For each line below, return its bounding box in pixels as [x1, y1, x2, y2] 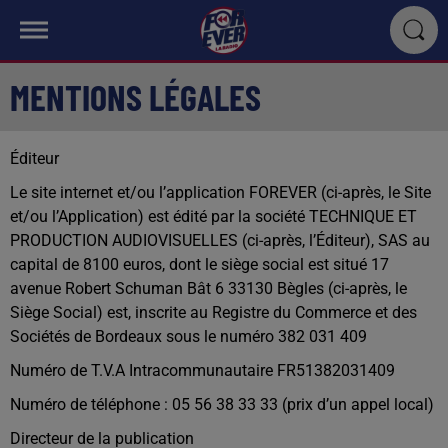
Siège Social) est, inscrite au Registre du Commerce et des [10, 303, 417, 322]
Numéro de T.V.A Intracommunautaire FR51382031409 [10, 361, 395, 380]
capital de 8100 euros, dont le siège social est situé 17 [10, 255, 389, 274]
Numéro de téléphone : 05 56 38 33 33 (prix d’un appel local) [10, 395, 434, 414]
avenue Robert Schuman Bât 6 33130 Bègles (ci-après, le [10, 279, 407, 298]
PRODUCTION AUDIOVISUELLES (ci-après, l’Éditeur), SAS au [10, 231, 430, 250]
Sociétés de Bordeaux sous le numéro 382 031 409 [10, 327, 367, 346]
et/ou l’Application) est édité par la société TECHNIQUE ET [10, 207, 417, 226]
